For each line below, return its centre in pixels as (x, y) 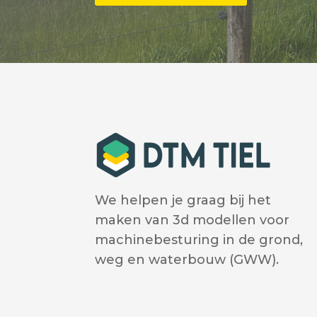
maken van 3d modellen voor (192, 220)
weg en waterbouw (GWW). (187, 260)
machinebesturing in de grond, (199, 240)
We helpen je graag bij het (183, 201)
